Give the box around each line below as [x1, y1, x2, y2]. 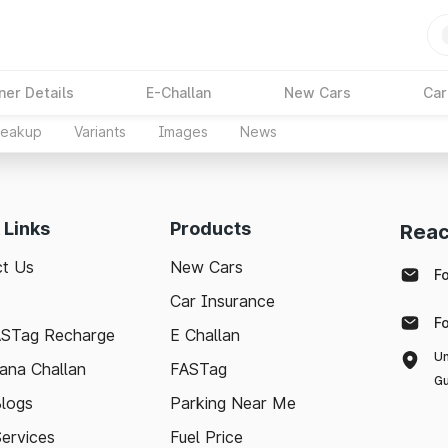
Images [158, 123, 208, 140]
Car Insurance [170, 291, 275, 311]
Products [170, 218, 251, 239]
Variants [74, 123, 126, 140]
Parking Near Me [170, 393, 296, 413]
